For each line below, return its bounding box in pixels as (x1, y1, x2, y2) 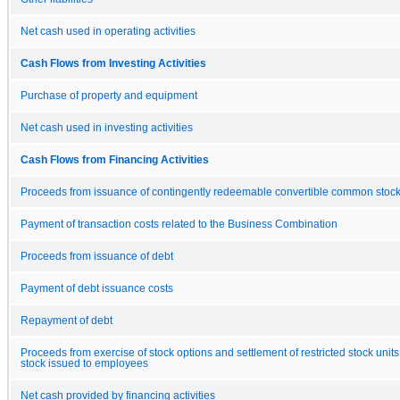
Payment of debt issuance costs (21, 282, 173, 294)
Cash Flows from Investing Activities (21, 57, 206, 69)
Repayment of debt (21, 314, 112, 326)
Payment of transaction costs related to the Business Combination (21, 218, 337, 229)
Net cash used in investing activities (21, 121, 193, 133)
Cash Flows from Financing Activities (21, 154, 209, 165)
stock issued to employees (21, 357, 148, 369)
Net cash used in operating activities (21, 25, 196, 37)
